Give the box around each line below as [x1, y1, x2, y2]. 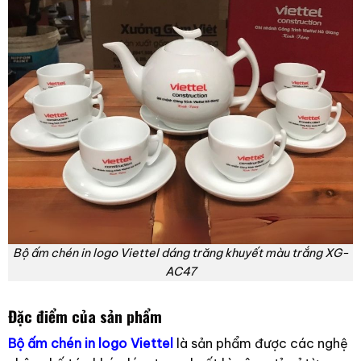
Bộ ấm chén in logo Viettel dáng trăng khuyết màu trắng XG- [12, 245, 349, 260]
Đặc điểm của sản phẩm [7, 304, 162, 328]
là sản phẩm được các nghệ [176, 335, 348, 352]
